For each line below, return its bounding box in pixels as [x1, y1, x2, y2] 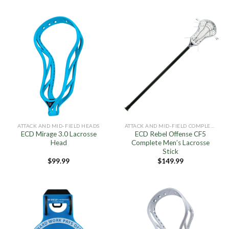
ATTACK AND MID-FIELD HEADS [17, 122, 100, 129]
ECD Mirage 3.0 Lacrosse [20, 130, 97, 139]
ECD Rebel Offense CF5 [135, 130, 206, 139]
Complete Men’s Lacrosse [131, 139, 210, 147]
